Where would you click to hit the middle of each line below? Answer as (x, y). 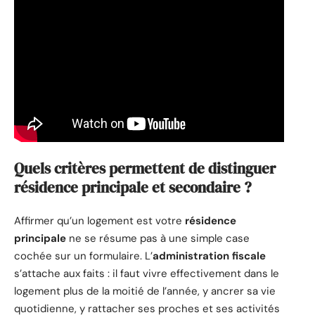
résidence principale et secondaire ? (133, 187)
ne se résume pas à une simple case (158, 239)
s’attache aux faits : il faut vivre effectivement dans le (147, 274)
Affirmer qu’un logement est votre (99, 221)
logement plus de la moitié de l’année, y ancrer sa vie (145, 291)
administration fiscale (209, 256)
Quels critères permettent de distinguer (145, 168)
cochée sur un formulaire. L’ (83, 256)
